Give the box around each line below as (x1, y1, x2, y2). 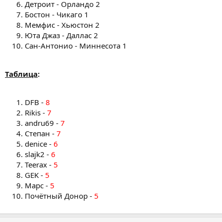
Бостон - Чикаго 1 (25, 9, 89, 19)
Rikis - (25, 107, 47, 117)
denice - (25, 138, 54, 149)
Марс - (25, 180, 50, 190)
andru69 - (25, 117, 60, 128)
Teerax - (25, 159, 54, 169)
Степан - (25, 128, 56, 138)
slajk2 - (25, 149, 51, 159)
